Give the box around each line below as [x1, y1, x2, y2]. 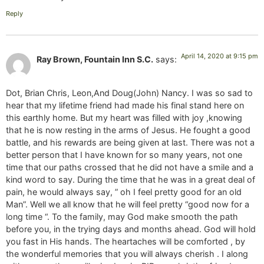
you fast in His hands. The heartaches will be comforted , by [6, 236, 245, 246]
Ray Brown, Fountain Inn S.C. [37, 54, 153, 65]
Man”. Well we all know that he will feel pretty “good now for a [6, 199, 249, 209]
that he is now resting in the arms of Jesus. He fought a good [6, 124, 250, 135]
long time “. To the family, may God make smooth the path [6, 211, 238, 222]
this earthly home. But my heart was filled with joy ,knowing [6, 112, 242, 123]
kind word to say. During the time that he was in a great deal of [6, 174, 255, 184]
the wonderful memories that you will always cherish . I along [6, 248, 248, 259]
